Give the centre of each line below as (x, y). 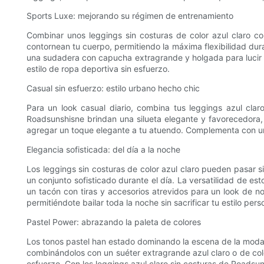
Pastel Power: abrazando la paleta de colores (114, 222)
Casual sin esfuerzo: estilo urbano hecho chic (113, 88)
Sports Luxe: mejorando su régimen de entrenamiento (130, 16)
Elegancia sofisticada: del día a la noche (103, 150)
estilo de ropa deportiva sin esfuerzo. (98, 69)
